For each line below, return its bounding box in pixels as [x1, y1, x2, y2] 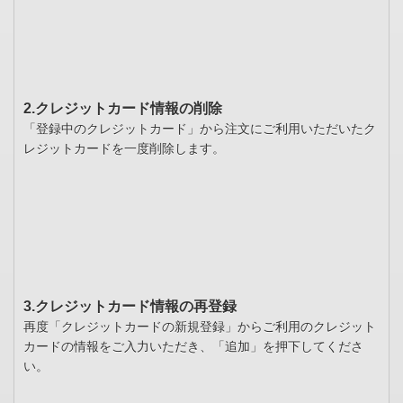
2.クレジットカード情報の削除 [23, 101, 222, 117]
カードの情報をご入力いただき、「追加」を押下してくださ [23, 339, 363, 354]
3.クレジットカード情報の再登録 [23, 299, 237, 315]
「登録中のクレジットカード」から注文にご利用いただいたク [23, 121, 376, 137]
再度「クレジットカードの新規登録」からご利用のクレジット [23, 319, 376, 335]
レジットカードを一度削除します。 [23, 141, 225, 157]
